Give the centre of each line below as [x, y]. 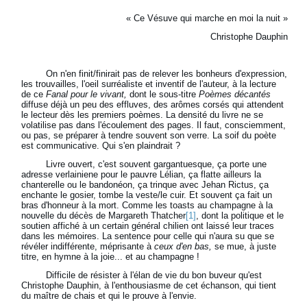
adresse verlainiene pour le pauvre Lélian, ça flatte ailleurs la [142, 175]
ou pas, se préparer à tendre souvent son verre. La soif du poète [149, 136]
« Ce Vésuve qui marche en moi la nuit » [207, 19]
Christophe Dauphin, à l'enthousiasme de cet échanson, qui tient [149, 286]
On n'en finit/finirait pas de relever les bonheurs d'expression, [155, 74]
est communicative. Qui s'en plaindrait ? [101, 146]
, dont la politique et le [240, 216]
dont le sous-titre [163, 95]
